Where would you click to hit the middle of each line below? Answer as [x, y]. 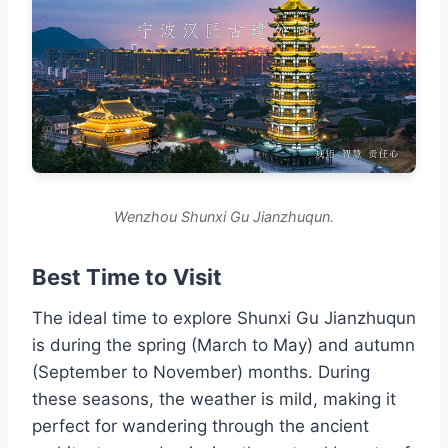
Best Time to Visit [127, 277]
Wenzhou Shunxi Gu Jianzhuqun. [224, 217]
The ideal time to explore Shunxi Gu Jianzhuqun [224, 318]
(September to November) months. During [201, 372]
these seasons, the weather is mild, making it [214, 399]
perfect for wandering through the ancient [200, 426]
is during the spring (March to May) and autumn [223, 345]
